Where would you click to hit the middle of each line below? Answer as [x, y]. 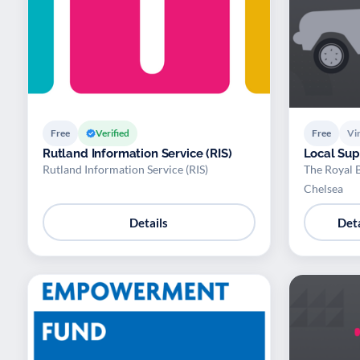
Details [149, 222]
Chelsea [323, 189]
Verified [112, 133]
